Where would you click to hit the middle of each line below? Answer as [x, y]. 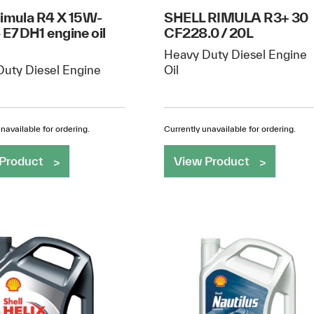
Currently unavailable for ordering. [230, 128]
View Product [212, 161]
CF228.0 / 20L [209, 32]
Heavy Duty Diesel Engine [236, 55]
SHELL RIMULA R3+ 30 [236, 17]
